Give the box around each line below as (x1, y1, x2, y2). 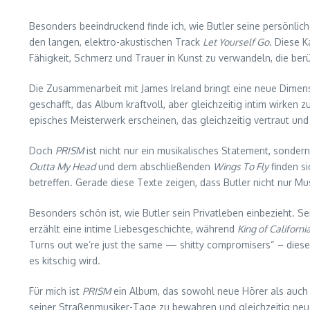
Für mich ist (29, 285, 82, 298)
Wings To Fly (213, 161, 268, 173)
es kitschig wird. (29, 255, 100, 267)
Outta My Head (29, 161, 95, 173)
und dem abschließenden (95, 161, 213, 173)
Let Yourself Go (203, 36, 269, 48)
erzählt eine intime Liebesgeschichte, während (29, 223, 237, 235)
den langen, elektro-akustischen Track (29, 36, 203, 48)
